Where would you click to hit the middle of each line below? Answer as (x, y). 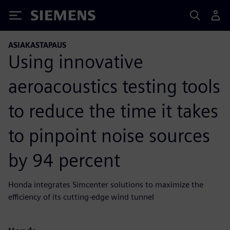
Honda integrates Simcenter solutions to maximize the (106, 184)
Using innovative (76, 61)
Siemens (48, 17)
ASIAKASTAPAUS (37, 45)
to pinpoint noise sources (109, 135)
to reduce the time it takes (113, 111)
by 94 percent (64, 160)
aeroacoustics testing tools (114, 86)
